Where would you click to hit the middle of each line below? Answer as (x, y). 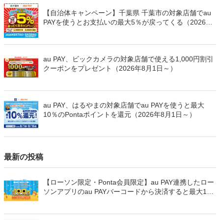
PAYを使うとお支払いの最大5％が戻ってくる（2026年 (128, 22)
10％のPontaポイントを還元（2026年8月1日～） (120, 115)
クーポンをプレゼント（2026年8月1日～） (110, 69)
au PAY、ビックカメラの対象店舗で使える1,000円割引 (128, 59)
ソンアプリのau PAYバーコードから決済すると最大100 (129, 192)
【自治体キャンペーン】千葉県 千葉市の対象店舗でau (127, 13)
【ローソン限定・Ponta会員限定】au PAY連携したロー (129, 182)
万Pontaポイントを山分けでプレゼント (104, 201)
